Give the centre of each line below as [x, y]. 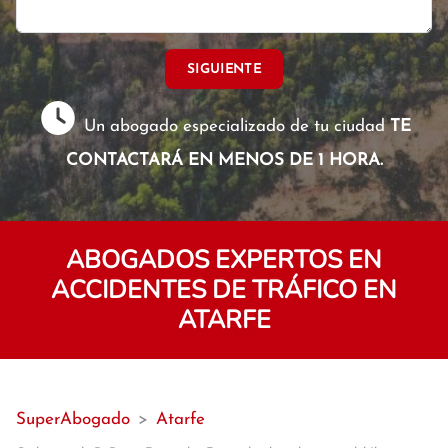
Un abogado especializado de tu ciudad [235, 126]
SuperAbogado [73, 419]
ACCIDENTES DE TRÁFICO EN [224, 290]
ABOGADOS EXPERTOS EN [224, 260]
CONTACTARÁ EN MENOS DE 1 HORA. [224, 160]
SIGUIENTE [224, 69]
